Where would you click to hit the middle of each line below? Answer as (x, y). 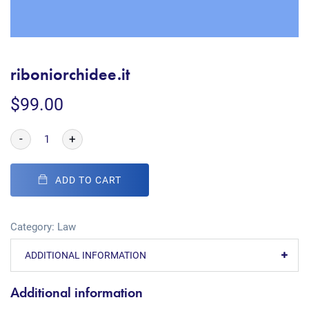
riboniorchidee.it (70, 74)
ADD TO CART (88, 180)
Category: (34, 227)
